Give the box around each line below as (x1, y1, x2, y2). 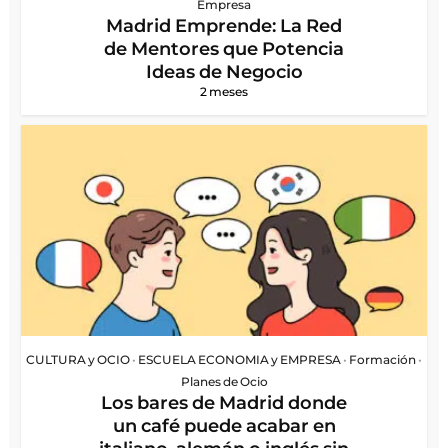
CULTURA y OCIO (26, 351, 130, 367)
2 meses (200, 83, 248, 99)
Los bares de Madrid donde (101, 391, 347, 414)
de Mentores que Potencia (104, 37, 344, 60)
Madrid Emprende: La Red (106, 14, 342, 37)
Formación (349, 351, 416, 367)
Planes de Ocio (180, 373, 268, 389)
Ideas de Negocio (145, 60, 303, 83)
